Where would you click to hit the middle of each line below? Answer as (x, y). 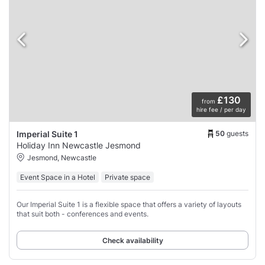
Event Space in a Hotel (58, 177)
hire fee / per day (221, 110)
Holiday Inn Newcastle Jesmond (79, 146)
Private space (127, 177)
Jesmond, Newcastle (62, 158)
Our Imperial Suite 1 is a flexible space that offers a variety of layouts (129, 205)
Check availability (132, 241)
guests (237, 133)
